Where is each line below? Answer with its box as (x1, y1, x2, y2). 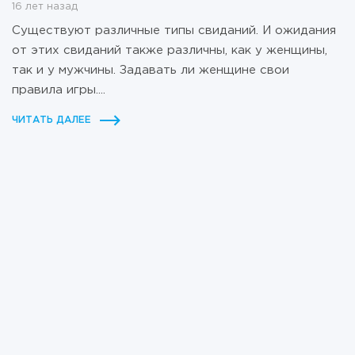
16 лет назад (12, 2, 78, 12)
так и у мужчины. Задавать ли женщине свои (12, 65, 289, 76)
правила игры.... (12, 85, 105, 96)
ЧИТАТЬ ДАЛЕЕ (12, 116, 91, 125)
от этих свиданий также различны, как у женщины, (12, 45, 327, 56)
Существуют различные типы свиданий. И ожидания (12, 25, 336, 36)
